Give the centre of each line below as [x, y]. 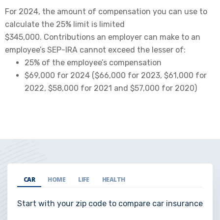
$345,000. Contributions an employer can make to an [103, 37]
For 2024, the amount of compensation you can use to [106, 11]
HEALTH [113, 179]
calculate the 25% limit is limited [65, 24]
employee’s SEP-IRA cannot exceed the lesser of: [95, 50]
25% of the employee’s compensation [93, 62]
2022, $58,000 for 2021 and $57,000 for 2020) [111, 88]
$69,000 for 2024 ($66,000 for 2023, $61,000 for [116, 75]
